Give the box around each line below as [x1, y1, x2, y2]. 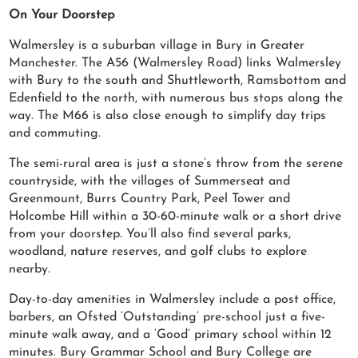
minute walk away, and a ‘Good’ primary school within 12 [9, 328, 332, 342]
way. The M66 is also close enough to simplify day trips [9, 109, 327, 123]
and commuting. [9, 127, 101, 141]
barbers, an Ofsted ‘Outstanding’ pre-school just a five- [9, 311, 326, 324]
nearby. [9, 263, 51, 276]
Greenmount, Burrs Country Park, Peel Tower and [9, 193, 291, 206]
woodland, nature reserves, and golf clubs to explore [9, 245, 308, 259]
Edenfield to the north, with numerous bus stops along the [9, 92, 344, 105]
